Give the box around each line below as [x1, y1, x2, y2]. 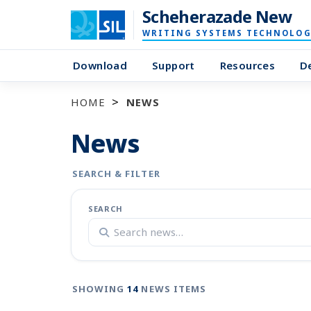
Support [152, 58, 195, 72]
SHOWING [72, 283, 128, 295]
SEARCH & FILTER [72, 167, 160, 180]
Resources [219, 58, 275, 72]
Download [73, 58, 127, 72]
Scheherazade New [142, 5, 293, 28]
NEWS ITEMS [141, 283, 206, 295]
